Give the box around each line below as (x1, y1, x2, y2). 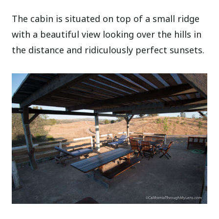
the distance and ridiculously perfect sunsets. (12, 44, 205, 56)
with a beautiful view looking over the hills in (12, 28, 202, 41)
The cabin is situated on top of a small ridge (12, 13, 200, 25)
